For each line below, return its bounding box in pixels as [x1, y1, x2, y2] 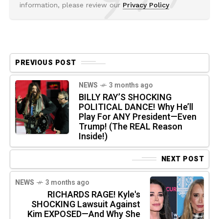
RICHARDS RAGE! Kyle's [47, 188, 140, 201]
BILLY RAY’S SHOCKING [79, 90, 172, 104]
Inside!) [79, 130, 108, 143]
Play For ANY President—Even [79, 110, 197, 124]
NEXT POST [161, 153, 204, 164]
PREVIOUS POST [15, 57, 76, 68]
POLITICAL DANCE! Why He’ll [79, 100, 193, 114]
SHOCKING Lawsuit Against [31, 197, 140, 211]
